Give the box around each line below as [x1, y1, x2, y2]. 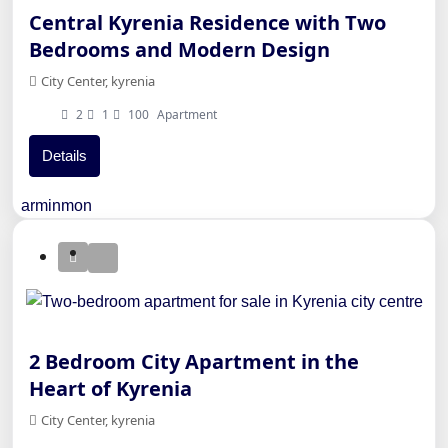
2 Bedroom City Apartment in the [29, 348, 359, 376]
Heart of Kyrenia [29, 375, 192, 403]
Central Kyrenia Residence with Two [29, 9, 386, 37]
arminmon [21, 197, 92, 215]
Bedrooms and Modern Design [29, 36, 330, 64]
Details [42, 147, 87, 165]
